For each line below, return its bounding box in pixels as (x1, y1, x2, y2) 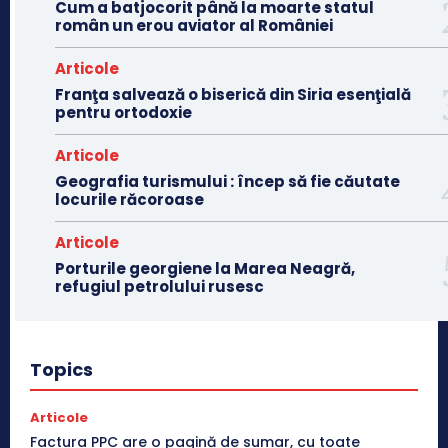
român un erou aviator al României (55, 15, 333, 37)
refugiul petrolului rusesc (55, 276, 264, 298)
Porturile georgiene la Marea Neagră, (55, 258, 355, 280)
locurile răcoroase (55, 189, 204, 211)
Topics (30, 357, 93, 383)
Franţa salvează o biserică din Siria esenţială (55, 84, 411, 106)
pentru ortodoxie (55, 102, 192, 124)
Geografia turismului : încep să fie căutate (55, 171, 400, 193)
